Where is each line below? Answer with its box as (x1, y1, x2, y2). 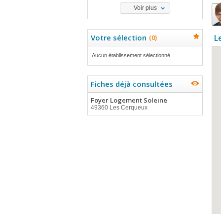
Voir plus (133, 4, 157, 11)
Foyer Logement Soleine (91, 96, 167, 105)
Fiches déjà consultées (91, 79, 173, 89)
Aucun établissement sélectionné (92, 52, 170, 58)
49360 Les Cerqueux (91, 104, 147, 111)
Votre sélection (91, 33, 147, 42)
